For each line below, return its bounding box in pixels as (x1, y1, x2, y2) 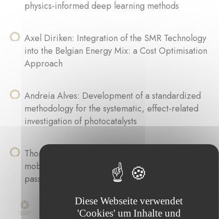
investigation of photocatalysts (24, 115, 137, 128)
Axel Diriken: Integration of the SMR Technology (24, 32, 206, 44)
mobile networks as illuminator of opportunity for (24, 160, 208, 173)
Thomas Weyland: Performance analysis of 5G (24, 147, 197, 160)
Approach (24, 57, 63, 70)
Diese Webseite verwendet (75, 195, 183, 207)
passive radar (24, 173, 75, 185)
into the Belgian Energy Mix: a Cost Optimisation (24, 44, 207, 57)
